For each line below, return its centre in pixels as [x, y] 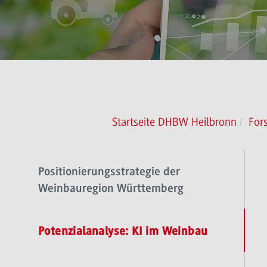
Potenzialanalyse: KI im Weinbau [123, 232]
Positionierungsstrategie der [109, 172]
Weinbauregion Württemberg [111, 189]
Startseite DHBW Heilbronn [174, 122]
